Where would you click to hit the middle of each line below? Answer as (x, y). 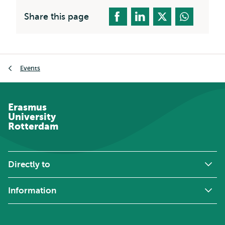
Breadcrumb (31, 60)
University (32, 117)
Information (32, 190)
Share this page (57, 16)
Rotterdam (33, 126)
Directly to (29, 164)
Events (30, 68)
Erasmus (27, 107)
